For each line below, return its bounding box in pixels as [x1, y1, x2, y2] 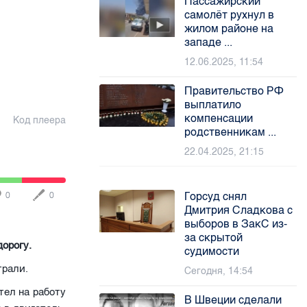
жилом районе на [184, 22, 274, 35]
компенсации [184, 112, 254, 125]
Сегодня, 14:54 [184, 265, 254, 277]
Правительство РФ [184, 84, 284, 97]
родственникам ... [184, 125, 277, 138]
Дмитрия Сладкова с [184, 204, 293, 217]
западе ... [184, 36, 233, 49]
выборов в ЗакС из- [184, 217, 288, 230]
